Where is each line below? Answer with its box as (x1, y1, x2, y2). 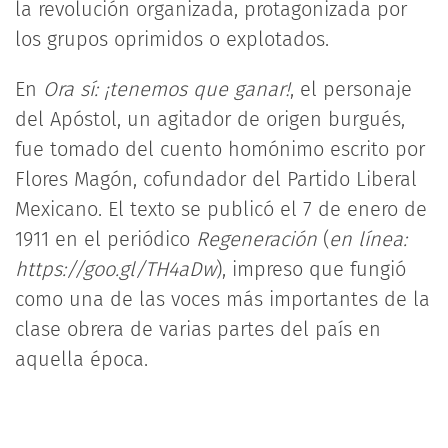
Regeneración (196, 227, 317, 251)
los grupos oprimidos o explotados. (15, 27, 329, 51)
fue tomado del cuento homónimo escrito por (15, 137, 425, 161)
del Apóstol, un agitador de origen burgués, (15, 107, 405, 131)
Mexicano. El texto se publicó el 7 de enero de (15, 197, 427, 221)
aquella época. (15, 347, 148, 371)
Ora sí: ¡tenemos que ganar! (43, 77, 290, 101)
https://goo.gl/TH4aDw (15, 257, 216, 281)
